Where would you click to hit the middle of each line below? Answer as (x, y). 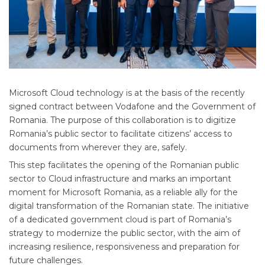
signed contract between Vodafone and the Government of (132, 106)
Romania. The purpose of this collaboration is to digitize (122, 120)
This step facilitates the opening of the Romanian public (124, 165)
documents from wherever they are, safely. (98, 147)
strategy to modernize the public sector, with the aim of (125, 233)
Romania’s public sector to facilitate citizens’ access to (121, 133)
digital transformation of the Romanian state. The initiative (129, 206)
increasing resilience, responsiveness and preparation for (124, 246)
